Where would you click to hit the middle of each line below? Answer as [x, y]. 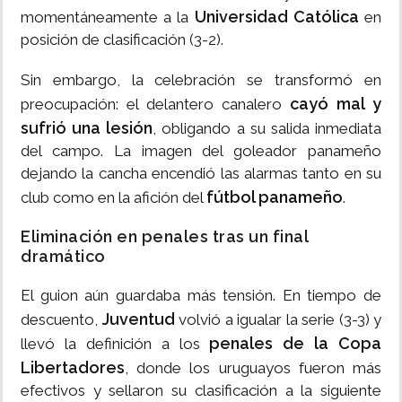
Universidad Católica [276, 17]
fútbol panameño [275, 197]
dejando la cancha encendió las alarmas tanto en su [201, 174]
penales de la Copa [295, 344]
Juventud [138, 319]
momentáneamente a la [108, 17]
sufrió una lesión [87, 128]
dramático [63, 257]
